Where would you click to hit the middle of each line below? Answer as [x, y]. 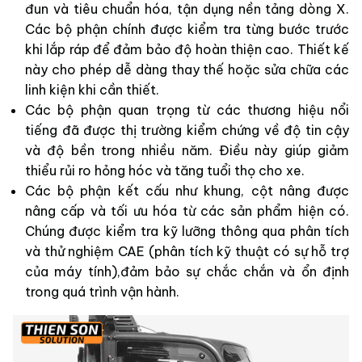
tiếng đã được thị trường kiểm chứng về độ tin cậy [187, 130]
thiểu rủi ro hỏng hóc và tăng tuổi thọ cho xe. [165, 170]
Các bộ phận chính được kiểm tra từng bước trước [187, 29]
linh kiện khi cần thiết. [92, 89]
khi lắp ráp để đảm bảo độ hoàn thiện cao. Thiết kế [187, 49]
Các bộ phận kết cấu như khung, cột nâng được [187, 190]
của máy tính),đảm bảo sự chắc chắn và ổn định [187, 271]
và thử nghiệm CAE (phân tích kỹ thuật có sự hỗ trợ [187, 251]
